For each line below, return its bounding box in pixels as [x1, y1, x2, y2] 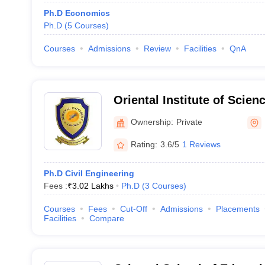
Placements [215, 204, 260, 214]
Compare [89, 214, 124, 223]
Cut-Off [119, 204, 147, 214]
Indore [113, 109, 150, 122]
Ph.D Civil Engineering [43, 169, 134, 178]
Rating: [130, 139, 157, 149]
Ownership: [130, 117, 173, 127]
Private [176, 117, 202, 127]
